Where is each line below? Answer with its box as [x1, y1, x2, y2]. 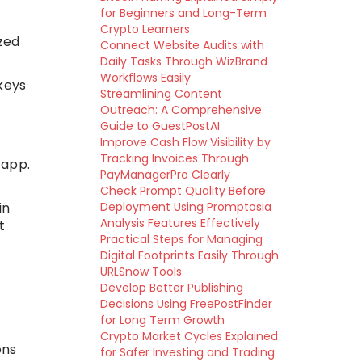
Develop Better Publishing [99, 280, 243, 296]
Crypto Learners [99, 21, 190, 37]
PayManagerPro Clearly [99, 166, 230, 183]
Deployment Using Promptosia [99, 199, 271, 215]
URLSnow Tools [99, 263, 182, 280]
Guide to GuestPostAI [99, 118, 220, 134]
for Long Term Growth [99, 312, 225, 328]
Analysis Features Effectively [99, 215, 260, 231]
